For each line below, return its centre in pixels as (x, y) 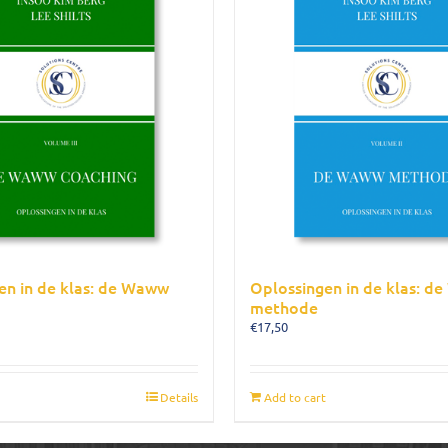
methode (284, 307)
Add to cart (295, 397)
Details (179, 397)
